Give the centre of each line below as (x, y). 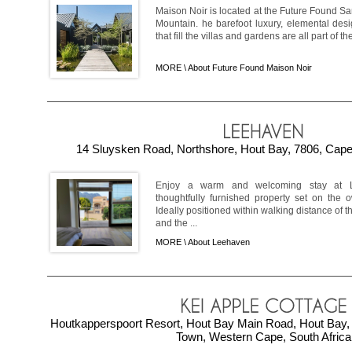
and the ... (176, 224)
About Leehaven (219, 242)
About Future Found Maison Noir (250, 68)
